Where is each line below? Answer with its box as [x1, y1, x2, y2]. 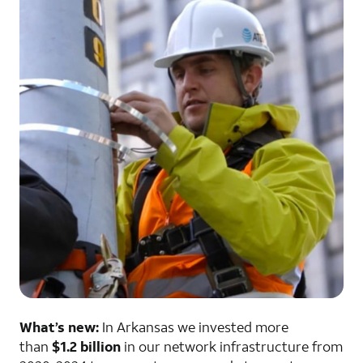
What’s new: [19, 317, 99, 336]
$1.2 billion [52, 336, 124, 356]
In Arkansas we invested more [99, 317, 288, 336]
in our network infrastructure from [124, 336, 343, 356]
